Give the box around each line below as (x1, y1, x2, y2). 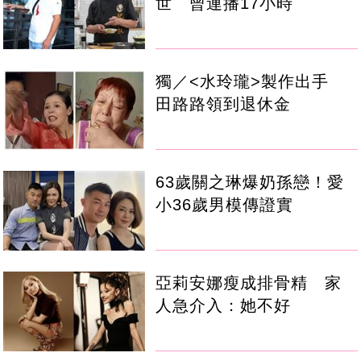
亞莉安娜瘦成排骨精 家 (156, 274, 342, 293)
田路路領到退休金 (156, 95, 292, 113)
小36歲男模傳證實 (156, 196, 294, 214)
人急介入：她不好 (156, 297, 292, 315)
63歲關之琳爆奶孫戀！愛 (156, 173, 345, 192)
